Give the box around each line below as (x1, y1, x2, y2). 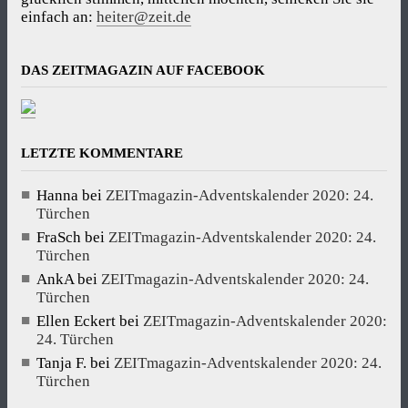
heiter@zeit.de (97, 7, 191, 25)
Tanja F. (36, 353, 87, 372)
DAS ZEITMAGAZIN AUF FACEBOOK (21, 62, 265, 77)
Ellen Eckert (36, 311, 116, 330)
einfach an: (21, 7, 97, 25)
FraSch (36, 228, 81, 246)
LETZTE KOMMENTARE (21, 145, 183, 160)
